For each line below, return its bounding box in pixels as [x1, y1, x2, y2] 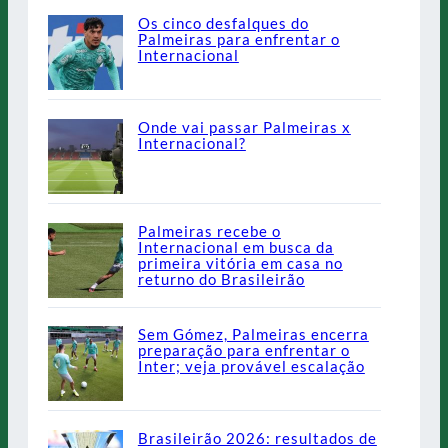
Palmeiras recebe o [137, 221, 281, 240]
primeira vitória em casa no [137, 253, 343, 272]
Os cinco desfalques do [137, 14, 309, 33]
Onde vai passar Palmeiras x [137, 118, 351, 137]
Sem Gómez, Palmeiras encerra [137, 325, 369, 344]
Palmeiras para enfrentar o [137, 30, 340, 49]
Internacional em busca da [137, 237, 334, 256]
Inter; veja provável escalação [137, 357, 365, 376]
